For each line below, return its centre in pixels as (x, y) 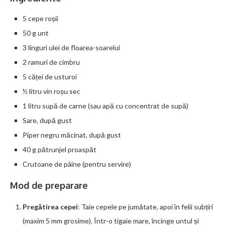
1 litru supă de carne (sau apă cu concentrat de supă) (105, 105)
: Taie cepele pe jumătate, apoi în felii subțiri (145, 206)
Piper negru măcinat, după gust (72, 135)
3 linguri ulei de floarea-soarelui (71, 47)
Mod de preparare (49, 185)
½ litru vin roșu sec (51, 91)
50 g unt (36, 33)
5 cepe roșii (40, 18)
